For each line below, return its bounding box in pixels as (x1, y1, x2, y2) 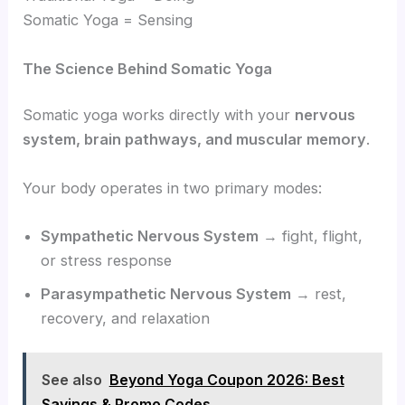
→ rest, (291, 284, 347, 303)
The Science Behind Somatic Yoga (23, 59, 273, 78)
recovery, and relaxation (41, 308, 211, 327)
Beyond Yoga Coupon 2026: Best (108, 370, 344, 389)
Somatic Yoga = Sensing (23, 11, 193, 30)
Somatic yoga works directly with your (23, 106, 296, 125)
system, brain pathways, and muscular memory (23, 130, 367, 149)
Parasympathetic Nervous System (41, 284, 292, 303)
